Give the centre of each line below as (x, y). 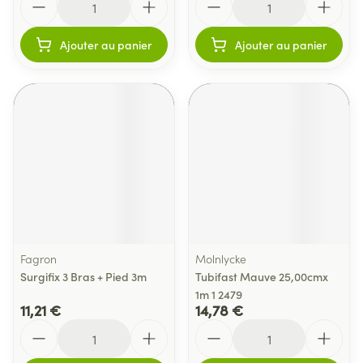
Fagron (38, 258)
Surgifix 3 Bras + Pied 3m (83, 276)
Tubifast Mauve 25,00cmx (262, 276)
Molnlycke (221, 258)
